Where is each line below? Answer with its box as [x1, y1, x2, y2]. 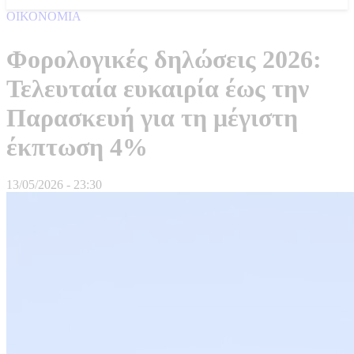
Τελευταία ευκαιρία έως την [6, 73, 309, 103]
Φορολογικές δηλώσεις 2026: [6, 44, 322, 73]
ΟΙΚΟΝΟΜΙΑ [6, 9, 81, 23]
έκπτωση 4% [6, 132, 148, 161]
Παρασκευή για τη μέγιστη [6, 103, 298, 132]
